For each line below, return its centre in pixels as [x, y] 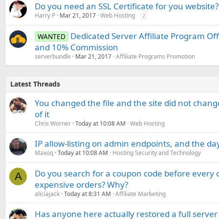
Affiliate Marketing [141, 194]
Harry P [45, 16]
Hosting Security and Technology [157, 153]
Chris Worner [53, 124]
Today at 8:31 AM [88, 194]
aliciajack [47, 194]
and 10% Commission [77, 47]
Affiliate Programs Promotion [155, 57]
